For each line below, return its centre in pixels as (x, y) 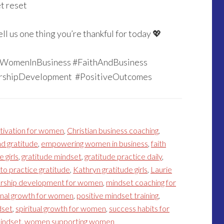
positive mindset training (117, 195)
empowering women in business (94, 143)
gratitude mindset (51, 156)
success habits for (139, 208)
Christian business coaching (113, 130)
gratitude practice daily (123, 156)
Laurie (161, 169)
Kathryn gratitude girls (110, 169)
